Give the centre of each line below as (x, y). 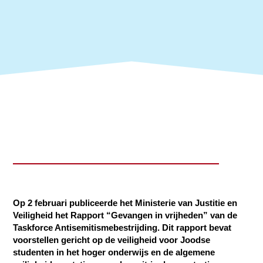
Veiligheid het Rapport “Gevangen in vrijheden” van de (125, 215)
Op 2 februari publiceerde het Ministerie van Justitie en (125, 203)
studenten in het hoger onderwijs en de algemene (114, 252)
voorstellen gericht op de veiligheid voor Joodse (112, 240)
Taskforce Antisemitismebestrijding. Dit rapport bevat (122, 228)
